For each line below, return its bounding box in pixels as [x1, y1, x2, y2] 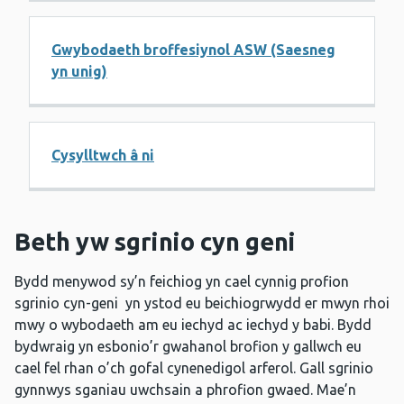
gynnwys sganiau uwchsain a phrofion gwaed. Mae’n [14, 381, 356, 399]
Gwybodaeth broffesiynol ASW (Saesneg [51, 41, 335, 59]
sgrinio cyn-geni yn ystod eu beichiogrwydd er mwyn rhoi [14, 295, 390, 312]
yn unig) [51, 63, 107, 80]
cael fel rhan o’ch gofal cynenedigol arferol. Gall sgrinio [14, 360, 373, 377]
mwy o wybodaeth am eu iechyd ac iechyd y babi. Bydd [14, 317, 372, 334]
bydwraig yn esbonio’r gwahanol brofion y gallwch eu [14, 338, 362, 355]
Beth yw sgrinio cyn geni [14, 228, 296, 256]
